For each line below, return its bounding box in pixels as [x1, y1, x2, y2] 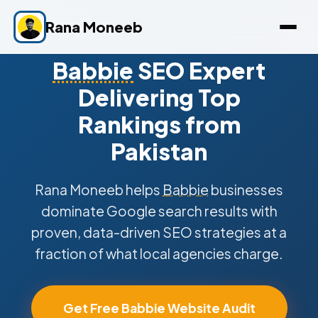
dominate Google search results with [40, 202, 278, 219]
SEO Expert [133, 56, 265, 84]
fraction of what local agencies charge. [35, 245, 283, 262]
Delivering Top [77, 83, 241, 111]
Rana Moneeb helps [35, 181, 163, 198]
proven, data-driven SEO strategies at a [31, 224, 287, 241]
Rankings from [77, 110, 241, 138]
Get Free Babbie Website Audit [62, 300, 256, 316]
